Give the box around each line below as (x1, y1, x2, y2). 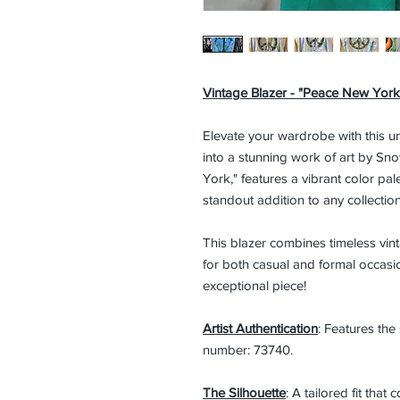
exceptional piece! (203, 278, 306, 293)
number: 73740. (203, 342, 293, 357)
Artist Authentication (203, 321, 318, 336)
